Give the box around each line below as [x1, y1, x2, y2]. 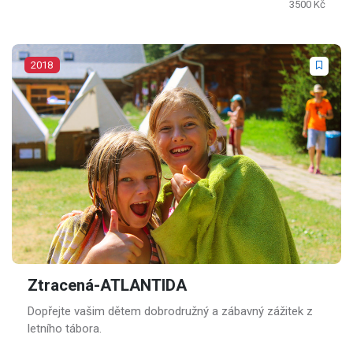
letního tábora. [28, 321, 102, 336]
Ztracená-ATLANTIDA [28, 273, 187, 298]
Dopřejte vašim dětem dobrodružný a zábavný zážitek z [28, 303, 313, 318]
